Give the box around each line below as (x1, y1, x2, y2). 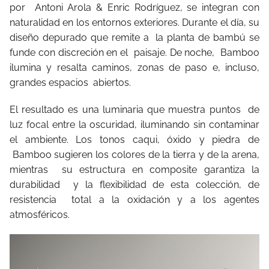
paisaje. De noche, (133, 47, 218, 58)
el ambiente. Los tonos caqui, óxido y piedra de (10, 134, 259, 145)
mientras (10, 164, 55, 175)
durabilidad (10, 179, 67, 190)
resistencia (10, 194, 64, 205)
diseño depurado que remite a (10, 32, 153, 43)
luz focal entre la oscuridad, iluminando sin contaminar (10, 119, 259, 130)
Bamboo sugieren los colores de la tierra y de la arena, (12, 149, 260, 160)
